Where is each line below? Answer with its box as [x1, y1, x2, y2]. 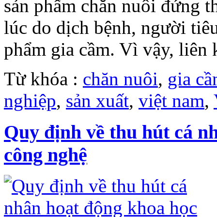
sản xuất [66, 90, 129, 111]
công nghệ [4, 143, 87, 166]
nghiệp [4, 90, 56, 111]
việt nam [139, 90, 204, 111]
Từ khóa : [4, 68, 83, 89]
